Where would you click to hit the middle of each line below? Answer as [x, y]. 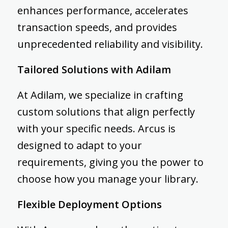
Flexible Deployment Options [89, 205]
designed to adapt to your [79, 146]
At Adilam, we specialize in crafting [100, 95]
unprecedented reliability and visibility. [110, 44]
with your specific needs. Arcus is [96, 129]
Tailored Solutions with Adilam [94, 70]
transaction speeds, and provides [97, 27]
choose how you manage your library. [108, 179]
